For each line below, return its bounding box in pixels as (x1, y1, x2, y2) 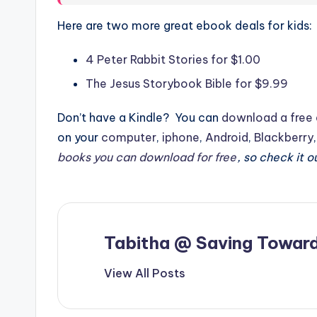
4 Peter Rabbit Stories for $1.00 (86, 52, 260, 67)
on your (57, 130, 101, 145)
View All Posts (104, 266, 185, 281)
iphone (162, 130, 200, 145)
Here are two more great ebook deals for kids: (57, 18, 312, 33)
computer (101, 130, 156, 145)
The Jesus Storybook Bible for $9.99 (86, 76, 288, 91)
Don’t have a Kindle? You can (57, 110, 221, 125)
